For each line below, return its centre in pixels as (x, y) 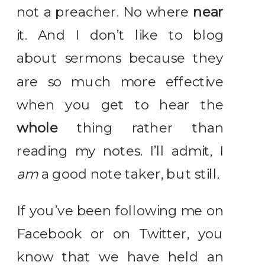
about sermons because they (120, 59)
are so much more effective (120, 82)
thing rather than (150, 128)
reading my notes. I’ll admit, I (120, 151)
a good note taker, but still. (129, 174)
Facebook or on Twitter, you (120, 234)
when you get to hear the (120, 105)
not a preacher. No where (105, 12)
